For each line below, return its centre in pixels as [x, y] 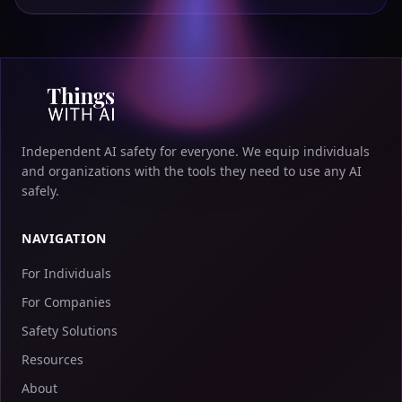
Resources [52, 359]
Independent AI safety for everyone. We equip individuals [196, 151]
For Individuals [66, 273]
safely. [40, 191]
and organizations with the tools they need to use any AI [192, 171]
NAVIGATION [64, 238]
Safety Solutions [70, 331]
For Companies [66, 302]
